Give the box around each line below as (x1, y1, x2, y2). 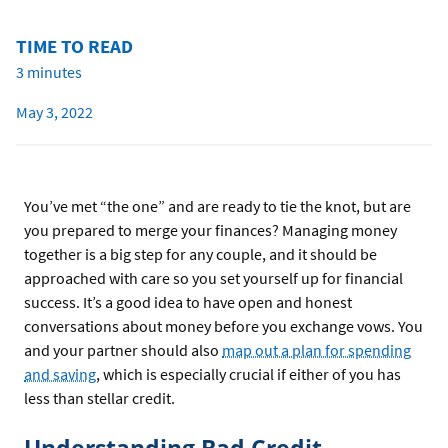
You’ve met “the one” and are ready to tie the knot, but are (24, 196, 411, 217)
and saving (24, 364, 96, 385)
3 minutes (16, 62, 82, 83)
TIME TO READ (16, 34, 133, 59)
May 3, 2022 (16, 102, 93, 123)
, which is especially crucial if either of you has (96, 364, 401, 385)
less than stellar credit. (24, 388, 175, 409)
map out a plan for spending (222, 340, 411, 361)
